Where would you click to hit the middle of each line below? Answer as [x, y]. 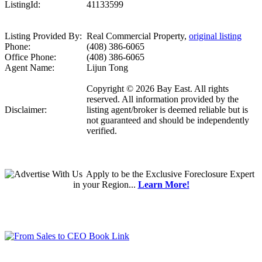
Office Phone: [30, 57]
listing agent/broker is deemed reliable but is [167, 110]
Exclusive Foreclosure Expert [200, 174]
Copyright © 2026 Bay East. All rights [158, 89]
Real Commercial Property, [138, 36]
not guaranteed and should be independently [168, 120]
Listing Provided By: [43, 36]
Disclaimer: [26, 110]
